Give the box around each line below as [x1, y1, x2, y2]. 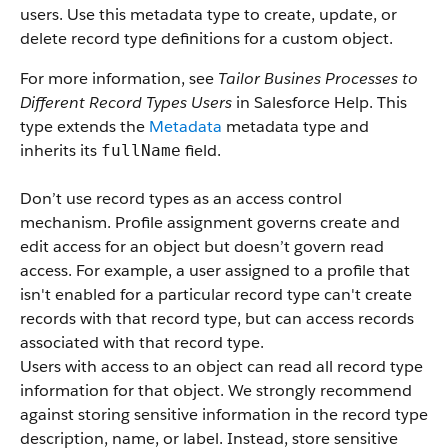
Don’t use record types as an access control [20, 188, 342, 209]
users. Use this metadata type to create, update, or [20, 4, 397, 25]
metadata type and [222, 116, 369, 137]
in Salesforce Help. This [232, 92, 407, 113]
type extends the [20, 116, 149, 137]
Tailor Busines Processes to [218, 68, 418, 89]
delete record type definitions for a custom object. [20, 28, 393, 49]
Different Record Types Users [20, 92, 232, 113]
